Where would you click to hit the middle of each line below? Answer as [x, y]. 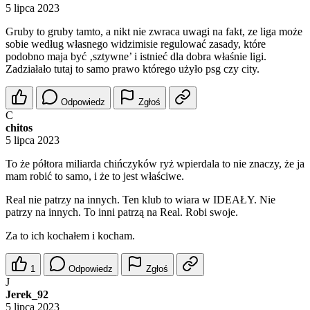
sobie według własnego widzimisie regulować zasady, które [136, 44]
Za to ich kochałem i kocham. [70, 236]
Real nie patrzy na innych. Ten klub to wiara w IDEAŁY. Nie [140, 200]
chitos [19, 128]
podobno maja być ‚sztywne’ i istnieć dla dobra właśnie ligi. [136, 57]
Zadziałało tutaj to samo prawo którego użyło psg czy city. [133, 69]
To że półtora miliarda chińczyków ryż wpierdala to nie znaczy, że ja [155, 164]
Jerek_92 [27, 295]
